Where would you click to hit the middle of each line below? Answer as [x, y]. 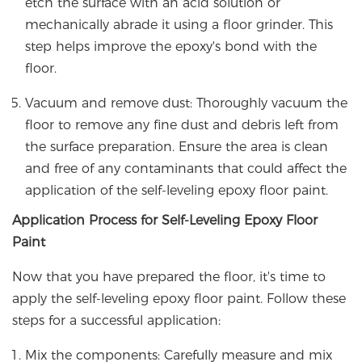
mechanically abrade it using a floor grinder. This [179, 25]
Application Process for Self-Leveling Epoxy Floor [165, 221]
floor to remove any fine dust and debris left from [182, 125]
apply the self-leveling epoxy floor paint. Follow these [179, 299]
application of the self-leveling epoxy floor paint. [177, 191]
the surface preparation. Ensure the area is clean [177, 147]
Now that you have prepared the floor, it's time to [169, 277]
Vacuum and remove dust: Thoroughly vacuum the [186, 103]
